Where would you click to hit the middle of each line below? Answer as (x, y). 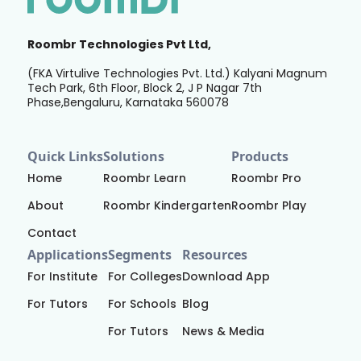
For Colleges (145, 276)
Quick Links (65, 156)
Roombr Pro (266, 178)
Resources (214, 254)
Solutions (133, 156)
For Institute (62, 276)
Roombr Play (268, 205)
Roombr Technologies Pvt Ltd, (119, 44)
